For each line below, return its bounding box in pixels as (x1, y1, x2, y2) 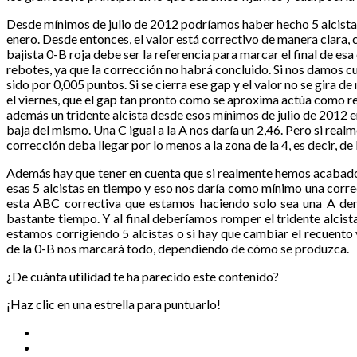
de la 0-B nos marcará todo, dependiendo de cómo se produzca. (6, 240, 349, 256)
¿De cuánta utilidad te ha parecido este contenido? (6, 268, 279, 284)
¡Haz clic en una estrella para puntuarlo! (6, 296, 221, 312)
